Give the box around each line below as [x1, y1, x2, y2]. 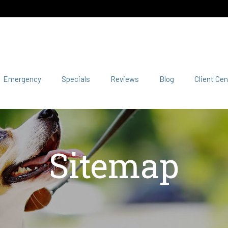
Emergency [3, 74, 41, 84]
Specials [61, 74, 90, 84]
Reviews [110, 74, 139, 84]
